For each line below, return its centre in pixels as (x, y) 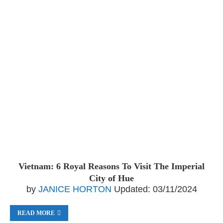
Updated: (132, 189)
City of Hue (111, 178)
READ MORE (36, 213)
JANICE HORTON (75, 189)
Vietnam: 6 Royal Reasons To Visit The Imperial (111, 166)
